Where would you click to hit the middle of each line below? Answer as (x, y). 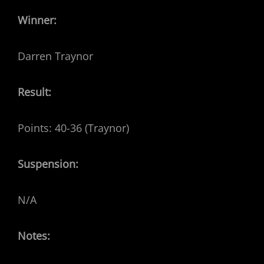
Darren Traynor (55, 56)
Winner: (37, 20)
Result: (34, 92)
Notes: (34, 236)
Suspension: (48, 164)
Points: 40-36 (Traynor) (73, 128)
